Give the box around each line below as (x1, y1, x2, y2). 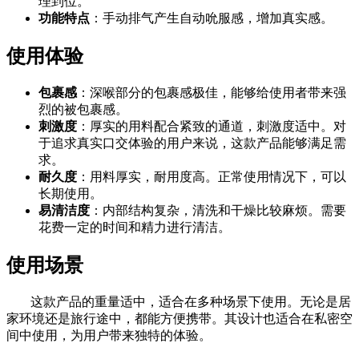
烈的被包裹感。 (38, 102, 128, 116)
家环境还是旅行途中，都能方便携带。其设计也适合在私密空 (6, 311, 353, 325)
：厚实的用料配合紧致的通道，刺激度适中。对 (77, 119, 346, 133)
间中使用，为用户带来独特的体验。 (6, 328, 212, 342)
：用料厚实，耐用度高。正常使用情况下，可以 (77, 169, 346, 184)
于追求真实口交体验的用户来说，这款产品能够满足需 (38, 135, 346, 150)
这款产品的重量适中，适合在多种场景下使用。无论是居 (30, 294, 351, 309)
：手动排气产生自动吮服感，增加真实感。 (90, 11, 333, 26)
